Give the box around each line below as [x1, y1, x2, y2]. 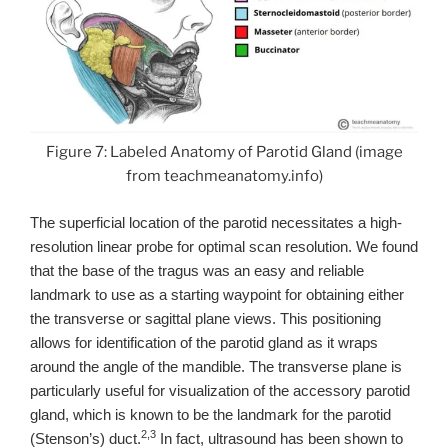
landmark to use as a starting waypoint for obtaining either [30, 286, 404, 303]
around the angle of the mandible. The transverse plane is [30, 358, 402, 375]
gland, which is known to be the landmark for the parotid [30, 406, 391, 423]
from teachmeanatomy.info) [125, 167, 323, 186]
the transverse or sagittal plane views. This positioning [30, 310, 381, 327]
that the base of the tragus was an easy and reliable [30, 262, 364, 279]
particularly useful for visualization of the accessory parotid [30, 382, 410, 399]
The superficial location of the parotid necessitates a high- [30, 214, 402, 231]
